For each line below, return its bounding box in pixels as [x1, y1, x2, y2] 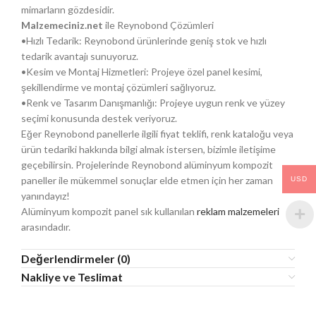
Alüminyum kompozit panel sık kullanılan [21, 205, 197, 217]
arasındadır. [21, 221, 71, 233]
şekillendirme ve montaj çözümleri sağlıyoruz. [21, 81, 216, 93]
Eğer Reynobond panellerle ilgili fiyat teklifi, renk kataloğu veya [21, 128, 293, 140]
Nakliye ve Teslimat [21, 270, 123, 284]
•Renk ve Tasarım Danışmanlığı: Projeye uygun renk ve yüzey [21, 97, 285, 109]
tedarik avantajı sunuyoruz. [21, 50, 138, 62]
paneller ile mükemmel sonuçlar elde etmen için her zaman [21, 174, 273, 186]
